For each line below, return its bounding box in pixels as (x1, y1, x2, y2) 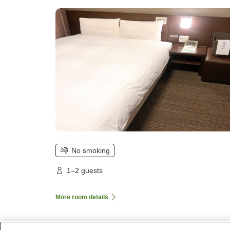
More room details (55, 193, 108, 201)
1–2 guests (67, 166, 103, 175)
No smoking (71, 146, 110, 155)
